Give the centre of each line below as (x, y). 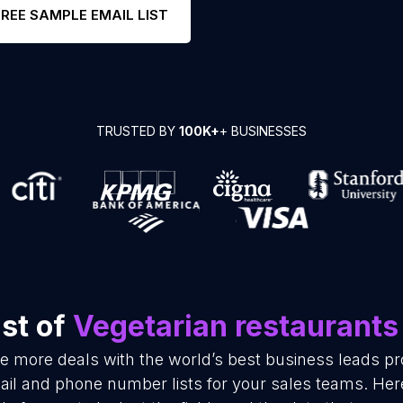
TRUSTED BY (138, 131)
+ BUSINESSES (263, 131)
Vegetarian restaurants (235, 326)
